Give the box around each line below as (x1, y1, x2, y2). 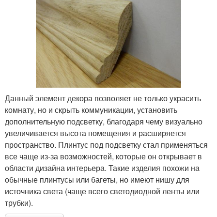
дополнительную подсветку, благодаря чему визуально (5, 115, 202, 127)
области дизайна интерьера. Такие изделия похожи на (5, 162, 200, 173)
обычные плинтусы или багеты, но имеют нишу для (5, 173, 189, 185)
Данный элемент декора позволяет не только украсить (5, 92, 201, 104)
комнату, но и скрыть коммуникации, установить (5, 104, 177, 115)
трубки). (5, 197, 33, 208)
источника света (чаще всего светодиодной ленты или (5, 185, 200, 197)
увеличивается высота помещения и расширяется (5, 127, 186, 139)
